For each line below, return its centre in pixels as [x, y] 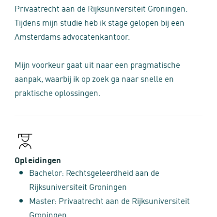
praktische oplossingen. [58, 92]
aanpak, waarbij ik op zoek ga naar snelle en [94, 78]
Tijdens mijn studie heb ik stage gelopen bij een [100, 22]
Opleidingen [38, 160]
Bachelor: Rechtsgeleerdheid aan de [94, 172]
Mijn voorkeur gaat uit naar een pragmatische [97, 64]
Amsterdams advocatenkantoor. [72, 36]
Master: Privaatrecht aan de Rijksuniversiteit [109, 200]
